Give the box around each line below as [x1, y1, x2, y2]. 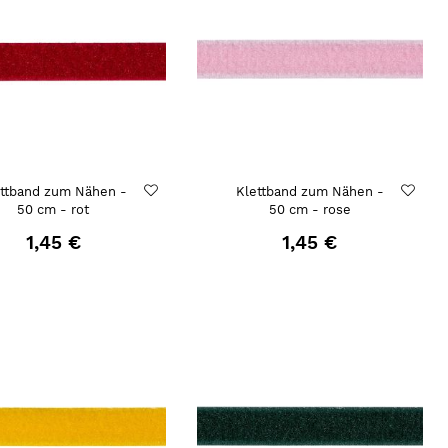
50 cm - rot [17, 201, 90, 217]
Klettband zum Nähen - [235, 183, 384, 199]
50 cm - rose [268, 201, 351, 217]
